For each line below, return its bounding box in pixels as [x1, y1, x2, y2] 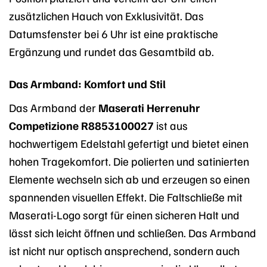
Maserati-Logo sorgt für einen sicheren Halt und [9, 207, 240, 222]
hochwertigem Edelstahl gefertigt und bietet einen [9, 136, 249, 151]
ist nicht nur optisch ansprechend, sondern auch [9, 243, 240, 258]
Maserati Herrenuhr [98, 100, 200, 115]
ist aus [154, 118, 188, 133]
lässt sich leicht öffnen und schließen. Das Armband [9, 225, 256, 240]
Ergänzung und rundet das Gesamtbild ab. [9, 44, 214, 58]
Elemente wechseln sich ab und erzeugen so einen [9, 172, 250, 187]
